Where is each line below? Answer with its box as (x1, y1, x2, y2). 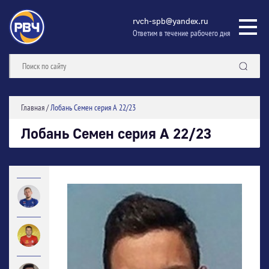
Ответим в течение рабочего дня (133, 28, 230, 38)
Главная (21, 102, 44, 113)
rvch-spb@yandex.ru (133, 16, 208, 26)
